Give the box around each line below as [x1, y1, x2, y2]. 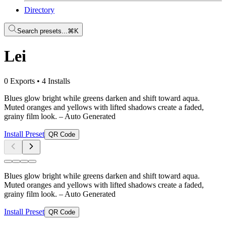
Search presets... [17, 27, 68, 35]
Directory [24, 6, 54, 14]
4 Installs [42, 76, 70, 85]
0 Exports [4, 76, 35, 85]
